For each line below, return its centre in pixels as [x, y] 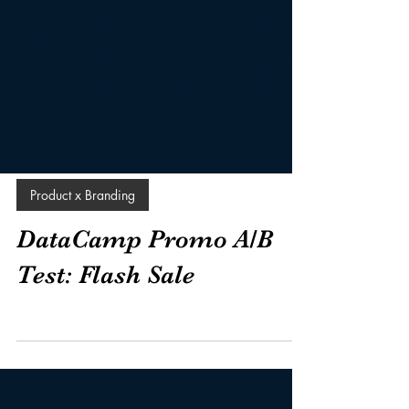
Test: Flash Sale [105, 311]
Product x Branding [83, 231]
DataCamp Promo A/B [145, 276]
